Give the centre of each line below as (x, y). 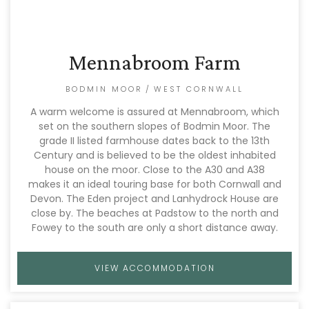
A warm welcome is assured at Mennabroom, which (154, 112)
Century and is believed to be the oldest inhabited (154, 155)
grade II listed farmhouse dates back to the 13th (154, 141)
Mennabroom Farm (154, 62)
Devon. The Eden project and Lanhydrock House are (154, 199)
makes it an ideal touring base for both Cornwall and (154, 184)
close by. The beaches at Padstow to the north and (154, 213)
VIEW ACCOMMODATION (154, 268)
